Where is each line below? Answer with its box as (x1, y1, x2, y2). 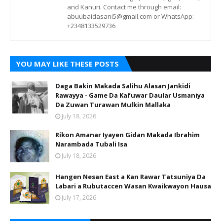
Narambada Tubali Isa (55, 140, 127, 148)
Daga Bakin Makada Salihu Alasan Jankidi (55, 81, 190, 90)
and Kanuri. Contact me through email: (67, 2, 181, 11)
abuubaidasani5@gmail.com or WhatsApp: (67, 12, 194, 21)
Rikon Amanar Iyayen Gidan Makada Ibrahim (55, 130, 200, 139)
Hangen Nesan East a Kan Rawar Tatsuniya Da (55, 172, 206, 181)
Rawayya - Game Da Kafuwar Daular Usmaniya (55, 91, 205, 100)
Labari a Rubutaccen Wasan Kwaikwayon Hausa (55, 182, 211, 190)
